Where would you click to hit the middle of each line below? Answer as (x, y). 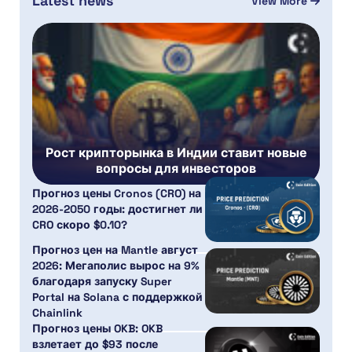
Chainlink (57, 312)
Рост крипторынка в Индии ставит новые (176, 153)
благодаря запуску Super (102, 281)
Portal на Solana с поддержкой (117, 297)
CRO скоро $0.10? (80, 225)
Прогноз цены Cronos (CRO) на (117, 194)
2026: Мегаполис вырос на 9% (116, 265)
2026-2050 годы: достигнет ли (117, 209)
